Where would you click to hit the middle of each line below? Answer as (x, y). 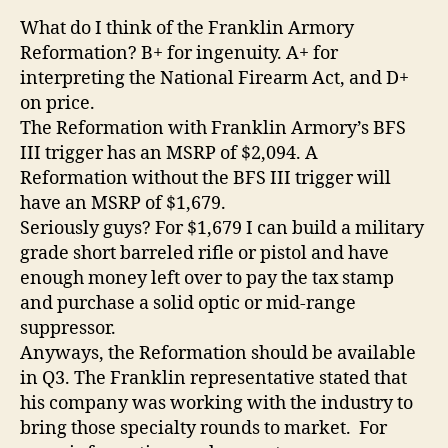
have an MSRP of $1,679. (123, 203)
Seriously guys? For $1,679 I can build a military (222, 228)
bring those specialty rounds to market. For (203, 428)
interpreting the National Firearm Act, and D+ (214, 78)
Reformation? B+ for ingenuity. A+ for (179, 53)
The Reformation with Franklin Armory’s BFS (213, 128)
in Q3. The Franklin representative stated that (213, 378)
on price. (57, 103)
